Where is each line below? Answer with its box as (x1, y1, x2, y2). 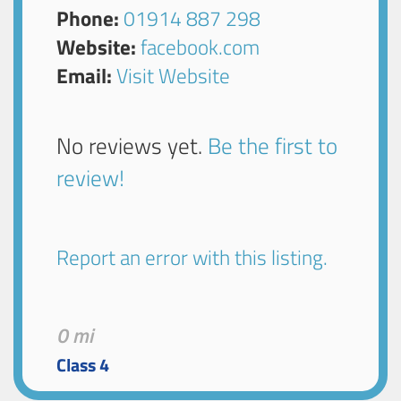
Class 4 (56, 352, 110, 380)
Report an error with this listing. (56, 242, 328, 274)
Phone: (56, 2, 120, 34)
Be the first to (208, 128, 338, 164)
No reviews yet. (56, 128, 209, 164)
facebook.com (141, 30, 260, 63)
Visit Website (116, 59, 231, 91)
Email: (56, 59, 113, 91)
